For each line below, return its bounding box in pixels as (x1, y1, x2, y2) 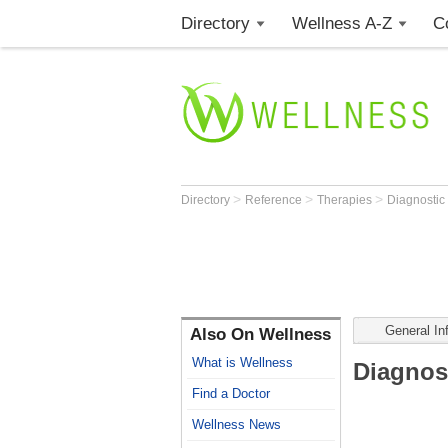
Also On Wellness (190, 325, 331, 344)
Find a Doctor (192, 386, 270, 401)
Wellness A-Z (291, 14, 392, 33)
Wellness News (192, 417, 281, 432)
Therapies (317, 193, 375, 207)
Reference (245, 193, 305, 207)
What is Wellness (192, 355, 293, 370)
